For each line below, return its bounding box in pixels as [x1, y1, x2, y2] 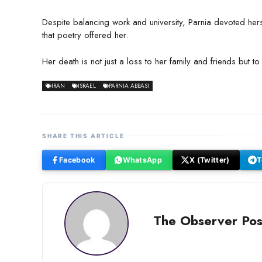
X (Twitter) [189, 155, 230, 164]
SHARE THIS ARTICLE [42, 132, 125, 140]
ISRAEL [78, 81, 96, 91]
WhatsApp [122, 155, 162, 164]
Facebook [59, 155, 95, 164]
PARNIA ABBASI [109, 81, 149, 91]
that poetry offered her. [42, 29, 128, 42]
